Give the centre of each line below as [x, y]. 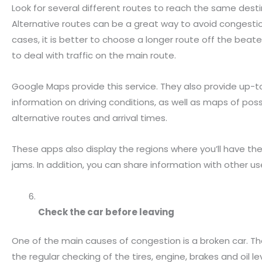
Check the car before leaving [106, 212]
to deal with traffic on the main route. [94, 55]
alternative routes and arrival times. [89, 118]
